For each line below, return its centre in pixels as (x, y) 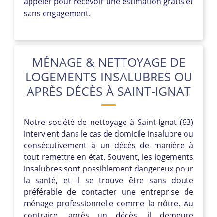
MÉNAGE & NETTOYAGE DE (108, 62)
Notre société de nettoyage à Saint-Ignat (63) (108, 122)
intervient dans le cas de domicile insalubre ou (108, 133)
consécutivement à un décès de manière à (108, 145)
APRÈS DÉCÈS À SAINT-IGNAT (108, 91)
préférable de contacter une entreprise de (108, 192)
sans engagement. (57, 13)
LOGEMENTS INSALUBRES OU (108, 76)
